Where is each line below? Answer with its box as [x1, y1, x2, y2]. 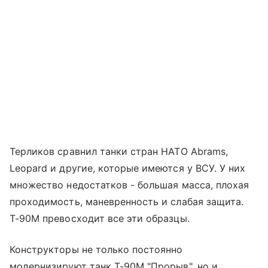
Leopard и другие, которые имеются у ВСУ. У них [10, 162, 246, 175]
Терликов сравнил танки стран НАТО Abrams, [10, 145, 228, 158]
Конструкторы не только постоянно [10, 243, 183, 256]
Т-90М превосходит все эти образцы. [10, 212, 190, 225]
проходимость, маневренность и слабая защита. [10, 196, 244, 208]
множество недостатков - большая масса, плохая [10, 179, 249, 191]
